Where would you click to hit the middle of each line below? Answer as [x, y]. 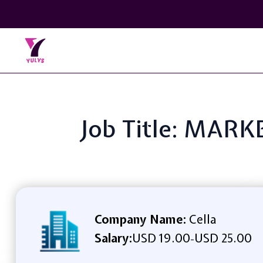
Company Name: [140, 219]
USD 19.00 [161, 238]
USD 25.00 [223, 238]
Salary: [113, 238]
